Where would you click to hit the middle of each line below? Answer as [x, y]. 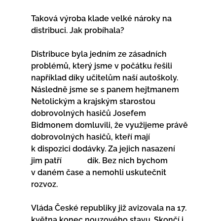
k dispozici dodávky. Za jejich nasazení [104, 148]
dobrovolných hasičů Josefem [89, 113]
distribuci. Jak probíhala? [90, 30]
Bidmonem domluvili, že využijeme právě [110, 125]
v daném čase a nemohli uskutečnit [99, 172]
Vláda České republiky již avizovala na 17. [110, 208]
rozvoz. [57, 184]
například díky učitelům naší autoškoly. [105, 77]
